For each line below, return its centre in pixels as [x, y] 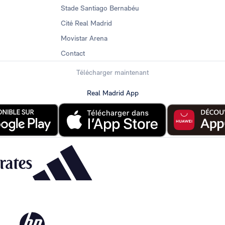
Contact [73, 53]
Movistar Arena [84, 38]
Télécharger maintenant [113, 72]
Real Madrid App [113, 93]
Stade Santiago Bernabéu [100, 8]
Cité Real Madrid [86, 23]
